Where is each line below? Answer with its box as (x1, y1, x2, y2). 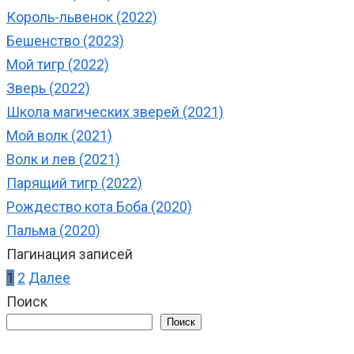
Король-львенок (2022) (6, 9, 157, 26)
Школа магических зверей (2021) (6, 104, 224, 121)
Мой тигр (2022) (6, 56, 109, 73)
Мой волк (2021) (6, 127, 112, 145)
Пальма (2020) (6, 222, 100, 239)
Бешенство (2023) (6, 32, 124, 50)
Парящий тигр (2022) (6, 175, 142, 192)
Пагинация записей (6, 246, 133, 263)
